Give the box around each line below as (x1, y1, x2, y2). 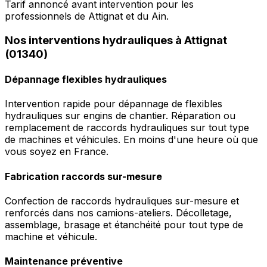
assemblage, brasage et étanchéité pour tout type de (5, 218, 243, 231)
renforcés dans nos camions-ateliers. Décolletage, (5, 206, 232, 219)
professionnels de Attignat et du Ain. (5, 10, 169, 23)
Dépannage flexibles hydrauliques (5, 73, 167, 86)
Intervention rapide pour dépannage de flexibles (5, 98, 222, 110)
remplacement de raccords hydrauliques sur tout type (5, 122, 249, 134)
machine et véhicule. (5, 230, 97, 243)
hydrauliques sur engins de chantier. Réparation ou (5, 110, 235, 122)
